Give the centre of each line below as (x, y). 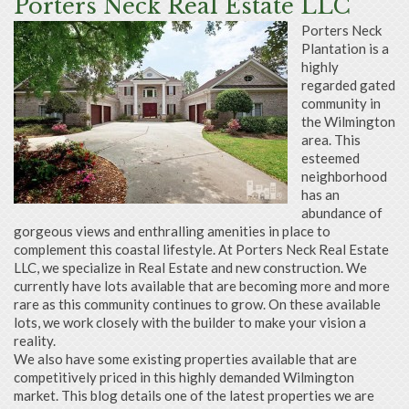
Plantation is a (345, 48)
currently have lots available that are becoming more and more (202, 286)
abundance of (342, 213)
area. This (331, 140)
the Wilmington (348, 121)
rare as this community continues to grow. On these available (197, 304)
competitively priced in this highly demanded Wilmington (184, 377)
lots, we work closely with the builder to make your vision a (190, 322)
